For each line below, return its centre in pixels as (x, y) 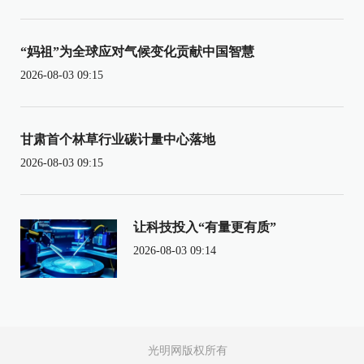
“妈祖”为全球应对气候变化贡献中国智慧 (137, 51)
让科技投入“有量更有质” (204, 227)
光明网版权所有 (188, 350)
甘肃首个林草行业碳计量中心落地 (118, 139)
